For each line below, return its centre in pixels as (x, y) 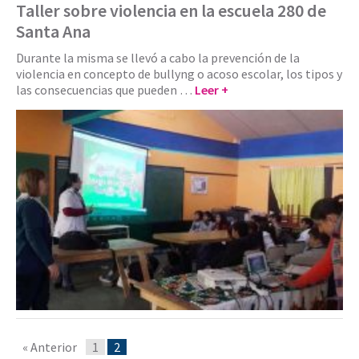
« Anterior (50, 347)
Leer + (212, 89)
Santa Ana (53, 31)
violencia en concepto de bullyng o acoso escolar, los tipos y (179, 73)
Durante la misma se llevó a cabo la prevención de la (158, 57)
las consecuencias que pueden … (105, 89)
